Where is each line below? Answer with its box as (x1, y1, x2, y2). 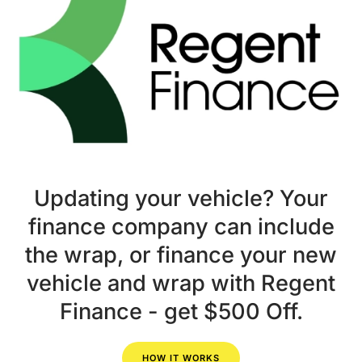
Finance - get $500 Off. (59, 298, 303, 326)
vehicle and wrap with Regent (27, 270, 335, 297)
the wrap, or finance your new (25, 242, 337, 269)
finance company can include (27, 213, 335, 241)
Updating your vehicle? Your (34, 185, 328, 213)
